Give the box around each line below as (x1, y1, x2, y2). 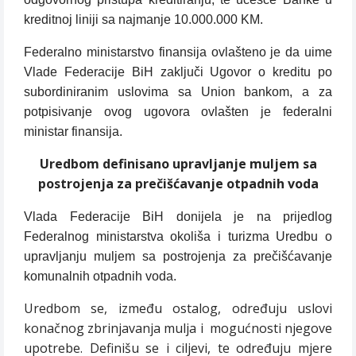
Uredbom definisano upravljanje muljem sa (39, 155, 317, 173)
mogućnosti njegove (209, 319, 333, 338)
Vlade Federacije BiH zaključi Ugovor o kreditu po (24, 65, 332, 79)
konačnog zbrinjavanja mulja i (24, 319, 203, 338)
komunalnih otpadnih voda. (24, 269, 176, 284)
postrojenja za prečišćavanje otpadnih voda (37, 175, 319, 193)
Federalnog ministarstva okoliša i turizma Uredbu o (24, 230, 332, 244)
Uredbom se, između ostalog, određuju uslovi (24, 300, 332, 318)
